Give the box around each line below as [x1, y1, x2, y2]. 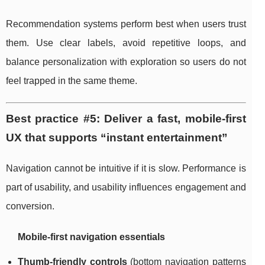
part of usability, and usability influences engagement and [6, 182, 246, 193]
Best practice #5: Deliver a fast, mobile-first [6, 112, 246, 125]
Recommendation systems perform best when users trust [6, 19, 246, 30]
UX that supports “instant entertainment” [6, 131, 228, 144]
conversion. [6, 201, 54, 212]
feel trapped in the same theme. [6, 76, 137, 86]
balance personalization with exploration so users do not [6, 57, 246, 67]
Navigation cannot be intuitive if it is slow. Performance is [6, 163, 246, 174]
